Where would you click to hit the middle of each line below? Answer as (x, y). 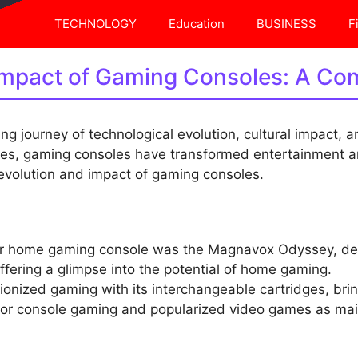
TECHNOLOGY (95, 24)
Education (197, 24)
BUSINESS (286, 24)
